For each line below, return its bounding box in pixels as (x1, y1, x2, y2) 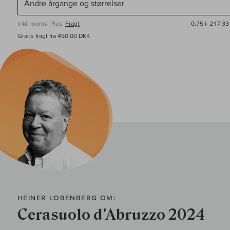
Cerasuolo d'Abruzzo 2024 (17, 206, 205, 224)
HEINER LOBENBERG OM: (17, 194, 116, 202)
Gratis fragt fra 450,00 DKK (17, 32, 90, 40)
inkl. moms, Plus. (17, 20, 65, 27)
